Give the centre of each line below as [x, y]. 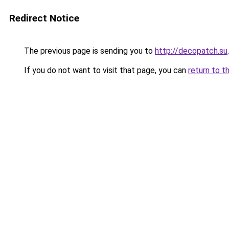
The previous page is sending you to [88, 51]
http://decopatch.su [191, 51]
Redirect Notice [44, 18]
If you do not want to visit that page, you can [105, 70]
